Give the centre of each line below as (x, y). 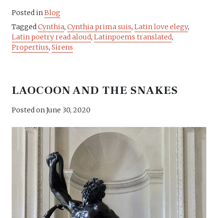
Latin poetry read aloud (51, 37)
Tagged (25, 27)
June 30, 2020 (68, 110)
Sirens (62, 47)
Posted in (28, 12)
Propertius (30, 47)
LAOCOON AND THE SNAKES (95, 90)
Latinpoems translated (133, 37)
